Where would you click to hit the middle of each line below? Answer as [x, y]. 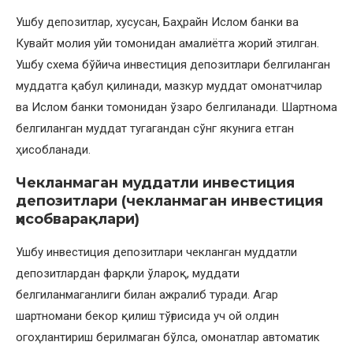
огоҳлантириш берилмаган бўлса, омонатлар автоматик [168, 337]
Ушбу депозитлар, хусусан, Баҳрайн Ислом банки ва [157, 22]
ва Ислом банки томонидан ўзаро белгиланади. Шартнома [176, 107]
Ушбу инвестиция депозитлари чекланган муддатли [156, 252]
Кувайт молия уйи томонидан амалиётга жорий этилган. [167, 43]
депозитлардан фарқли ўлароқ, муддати [128, 273]
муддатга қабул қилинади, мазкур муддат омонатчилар [169, 85]
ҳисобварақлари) [78, 219]
